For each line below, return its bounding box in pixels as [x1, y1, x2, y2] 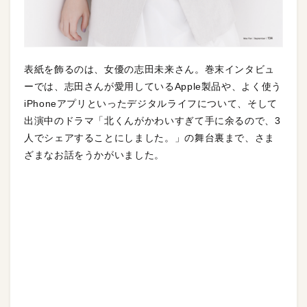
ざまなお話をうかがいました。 [24, 149, 164, 161]
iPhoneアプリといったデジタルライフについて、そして [24, 98, 278, 110]
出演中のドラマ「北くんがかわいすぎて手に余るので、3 [24, 115, 281, 127]
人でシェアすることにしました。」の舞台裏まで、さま [24, 132, 275, 144]
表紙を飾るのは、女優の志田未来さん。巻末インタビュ [24, 64, 275, 75]
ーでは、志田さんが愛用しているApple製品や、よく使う [24, 81, 282, 93]
